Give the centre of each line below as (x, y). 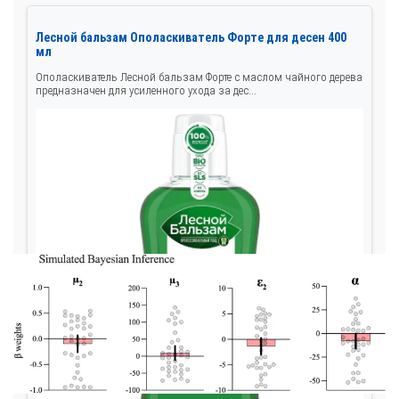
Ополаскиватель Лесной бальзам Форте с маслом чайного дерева (199, 77)
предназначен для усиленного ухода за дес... (146, 91)
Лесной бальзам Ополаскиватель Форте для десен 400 (191, 38)
